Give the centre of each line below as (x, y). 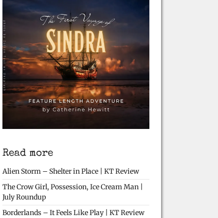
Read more (28, 154)
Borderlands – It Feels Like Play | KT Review (73, 213)
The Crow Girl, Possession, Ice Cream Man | (73, 187)
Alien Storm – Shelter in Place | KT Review (71, 171)
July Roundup (24, 197)
